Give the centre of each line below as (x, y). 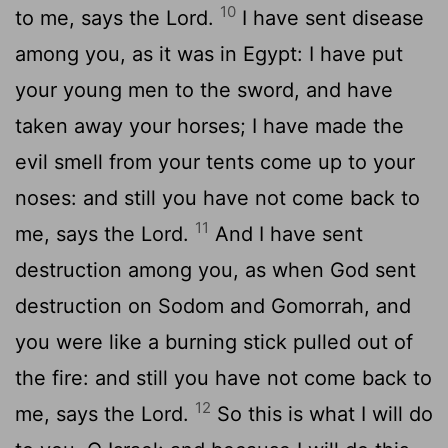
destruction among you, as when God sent (215, 269)
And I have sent (286, 233)
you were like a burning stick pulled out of (214, 341)
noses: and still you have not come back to (217, 197)
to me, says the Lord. (117, 17)
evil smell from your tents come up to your (215, 161)
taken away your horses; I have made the (209, 125)
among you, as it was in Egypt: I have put (209, 53)
